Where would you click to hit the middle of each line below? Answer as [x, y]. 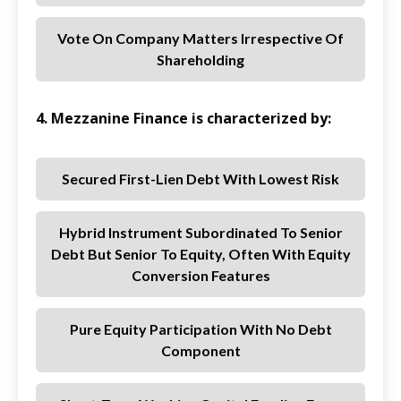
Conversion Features [200, 276]
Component [200, 351]
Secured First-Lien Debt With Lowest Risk [200, 179]
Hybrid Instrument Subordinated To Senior [200, 233]
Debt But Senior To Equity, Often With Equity [200, 254]
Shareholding [200, 60]
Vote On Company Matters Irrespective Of [200, 38]
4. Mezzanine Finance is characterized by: [183, 119]
